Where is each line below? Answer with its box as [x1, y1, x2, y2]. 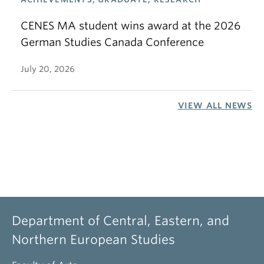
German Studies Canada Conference [21, 36, 204, 48]
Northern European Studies [12, 232, 175, 247]
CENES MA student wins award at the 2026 [21, 19, 240, 32]
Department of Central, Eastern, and [12, 213, 229, 228]
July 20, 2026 [21, 64, 75, 74]
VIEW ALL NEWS [177, 101, 252, 110]
